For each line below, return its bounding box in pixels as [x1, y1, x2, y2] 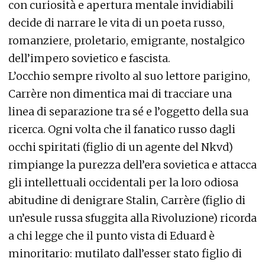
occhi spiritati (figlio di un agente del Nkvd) [8, 140, 233, 154]
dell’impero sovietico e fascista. [8, 51, 170, 65]
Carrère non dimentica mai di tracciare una [8, 87, 232, 101]
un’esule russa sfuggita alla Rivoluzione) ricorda [8, 211, 257, 225]
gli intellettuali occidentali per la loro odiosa [8, 176, 238, 189]
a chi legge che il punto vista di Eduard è [8, 229, 215, 243]
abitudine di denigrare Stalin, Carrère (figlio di [8, 193, 245, 207]
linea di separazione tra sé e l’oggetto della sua [8, 105, 248, 118]
